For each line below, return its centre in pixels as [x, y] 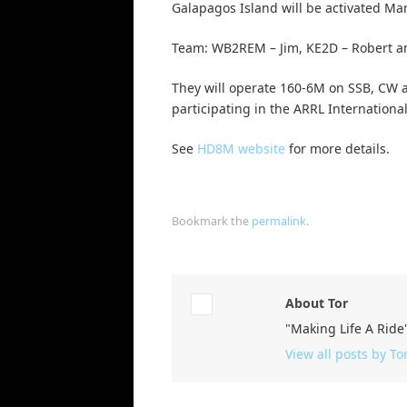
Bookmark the [212, 222]
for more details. [338, 149]
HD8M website [241, 149]
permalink [279, 222]
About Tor [317, 303]
